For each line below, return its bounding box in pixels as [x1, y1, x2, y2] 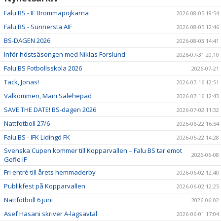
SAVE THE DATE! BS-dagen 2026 [4, 105, 96, 114]
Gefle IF [4, 154, 27, 164]
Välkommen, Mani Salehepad [4, 91, 92, 100]
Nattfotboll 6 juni [4, 195, 53, 204]
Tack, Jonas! [4, 77, 39, 86]
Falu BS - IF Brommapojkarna [4, 8, 89, 17]
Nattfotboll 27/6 [4, 118, 50, 128]
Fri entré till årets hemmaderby [4, 167, 96, 177]
